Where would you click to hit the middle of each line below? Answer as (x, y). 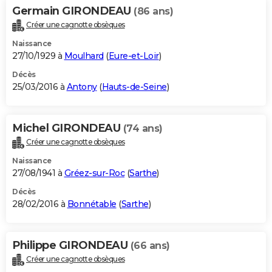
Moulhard (84, 56)
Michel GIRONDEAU (68, 128)
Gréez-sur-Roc (94, 173)
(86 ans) (153, 12)
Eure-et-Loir (134, 56)
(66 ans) (150, 246)
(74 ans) (143, 129)
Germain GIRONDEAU (73, 11)
